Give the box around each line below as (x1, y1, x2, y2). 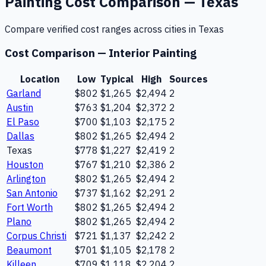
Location (20, 73, 59, 85)
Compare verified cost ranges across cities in (5, 23, 198, 35)
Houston (7, 159, 43, 171)
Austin (7, 102, 33, 114)
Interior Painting (109, 46, 197, 61)
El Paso (7, 116, 39, 128)
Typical (100, 73, 134, 85)
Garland (7, 87, 41, 100)
